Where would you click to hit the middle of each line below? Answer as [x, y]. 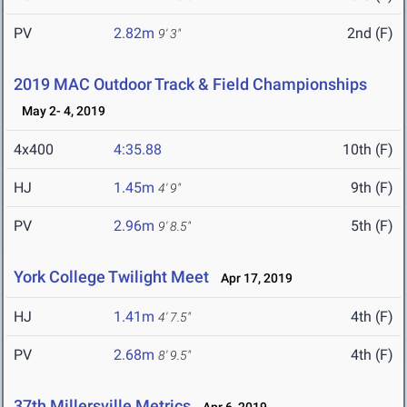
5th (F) [372, 226]
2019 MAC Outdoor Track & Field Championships [190, 84]
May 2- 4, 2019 [60, 111]
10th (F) [368, 150]
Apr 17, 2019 [253, 278]
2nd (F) [370, 34]
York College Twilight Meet [111, 277]
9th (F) [372, 188]
